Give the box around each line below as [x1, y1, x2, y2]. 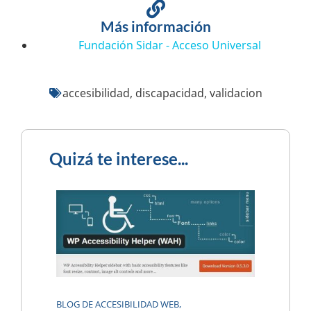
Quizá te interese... [49, 148, 188, 169]
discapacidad [135, 85, 204, 101]
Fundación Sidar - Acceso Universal [78, 37, 261, 53]
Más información [100, 17, 211, 35]
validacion [209, 85, 262, 101]
